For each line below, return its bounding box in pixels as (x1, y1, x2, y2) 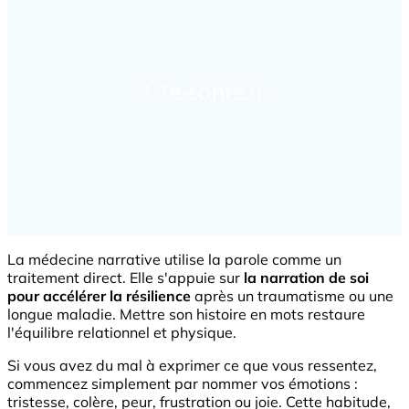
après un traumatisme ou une (191, 287, 393, 306)
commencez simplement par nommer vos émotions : (7, 374, 358, 393)
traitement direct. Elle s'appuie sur (7, 268, 244, 288)
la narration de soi (244, 268, 369, 288)
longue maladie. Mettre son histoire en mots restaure (7, 305, 365, 324)
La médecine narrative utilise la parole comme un (7, 250, 341, 269)
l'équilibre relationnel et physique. (7, 323, 236, 342)
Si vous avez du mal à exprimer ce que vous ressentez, (7, 356, 377, 375)
